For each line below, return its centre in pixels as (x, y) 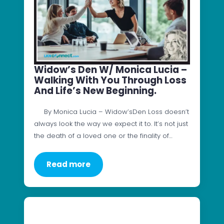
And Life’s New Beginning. (101, 90)
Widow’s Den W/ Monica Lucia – (110, 69)
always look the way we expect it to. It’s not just (111, 123)
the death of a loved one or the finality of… (103, 135)
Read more (68, 164)
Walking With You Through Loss (110, 80)
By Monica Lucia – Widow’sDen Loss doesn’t (111, 111)
